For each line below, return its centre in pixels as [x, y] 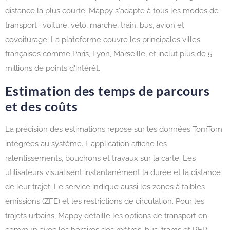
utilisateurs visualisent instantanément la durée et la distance [113, 172]
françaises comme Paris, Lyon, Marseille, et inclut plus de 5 [109, 54]
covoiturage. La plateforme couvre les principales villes [103, 40]
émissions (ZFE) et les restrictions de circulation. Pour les [105, 201]
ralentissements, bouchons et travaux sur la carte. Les [100, 158]
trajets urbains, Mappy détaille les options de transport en [106, 215]
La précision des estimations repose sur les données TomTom [114, 129]
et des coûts [42, 106]
